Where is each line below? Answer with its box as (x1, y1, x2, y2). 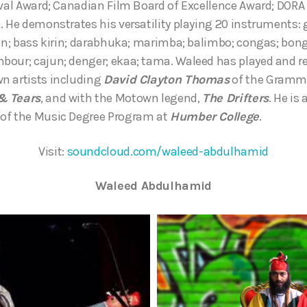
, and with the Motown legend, (40, 90, 203, 106)
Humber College (170, 109, 259, 125)
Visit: (38, 143, 67, 159)
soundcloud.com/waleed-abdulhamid (66, 143, 269, 159)
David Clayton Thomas (103, 72, 230, 88)
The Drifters (202, 90, 269, 106)
